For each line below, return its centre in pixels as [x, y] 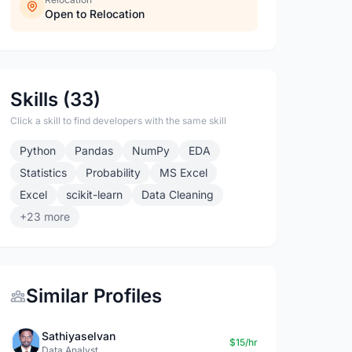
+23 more [45, 216]
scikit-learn [95, 194]
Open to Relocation [95, 14]
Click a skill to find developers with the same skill [119, 121]
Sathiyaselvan [79, 336]
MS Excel [184, 172]
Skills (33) [56, 99]
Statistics [44, 172]
